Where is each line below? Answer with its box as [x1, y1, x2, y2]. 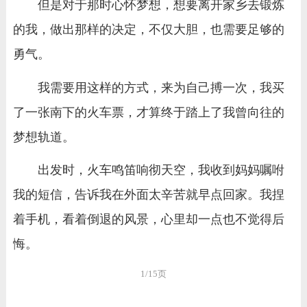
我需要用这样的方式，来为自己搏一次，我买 [37, 80, 284, 95]
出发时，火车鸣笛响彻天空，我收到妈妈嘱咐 [37, 163, 284, 177]
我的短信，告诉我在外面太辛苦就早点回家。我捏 [12, 188, 284, 202]
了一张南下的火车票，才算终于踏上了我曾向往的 [12, 105, 284, 119]
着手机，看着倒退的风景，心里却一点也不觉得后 [12, 212, 284, 227]
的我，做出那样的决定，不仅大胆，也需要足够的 [12, 23, 284, 37]
